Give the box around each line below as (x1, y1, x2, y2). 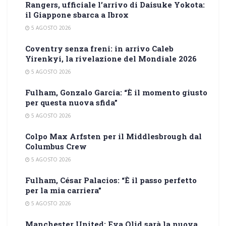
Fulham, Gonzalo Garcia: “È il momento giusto (25, 87, 207, 98)
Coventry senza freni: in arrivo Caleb (25, 43, 174, 54)
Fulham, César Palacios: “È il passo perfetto (25, 175, 197, 186)
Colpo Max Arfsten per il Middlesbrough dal (25, 131, 202, 142)
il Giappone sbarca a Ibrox (25, 10, 129, 20)
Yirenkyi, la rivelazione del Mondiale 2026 (25, 53, 197, 64)
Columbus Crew (25, 141, 87, 152)
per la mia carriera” (25, 185, 101, 196)
